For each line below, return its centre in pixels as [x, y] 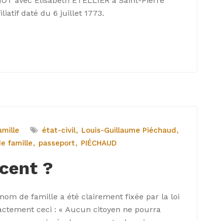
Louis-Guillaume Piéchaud [129, 130]
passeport [57, 143]
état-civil [59, 130]
